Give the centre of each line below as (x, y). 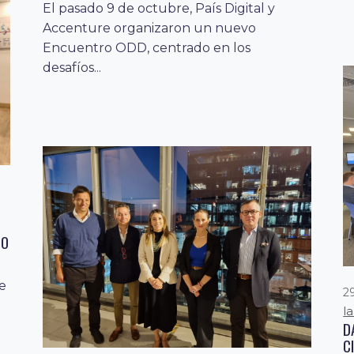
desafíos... (72, 68)
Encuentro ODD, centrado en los (147, 48)
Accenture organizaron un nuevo (150, 28)
